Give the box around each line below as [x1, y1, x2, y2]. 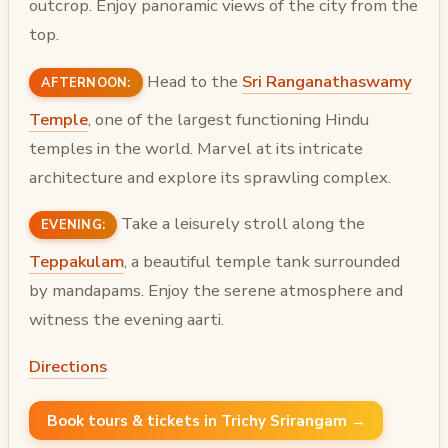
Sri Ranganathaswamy [241, 69, 412, 93]
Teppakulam [29, 250, 124, 274]
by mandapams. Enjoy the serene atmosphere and [29, 279, 403, 303]
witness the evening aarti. [29, 308, 224, 332]
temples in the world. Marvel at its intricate [29, 136, 363, 160]
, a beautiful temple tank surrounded [124, 250, 400, 274]
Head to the [142, 69, 242, 93]
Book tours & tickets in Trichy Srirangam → [46, 410, 366, 431]
